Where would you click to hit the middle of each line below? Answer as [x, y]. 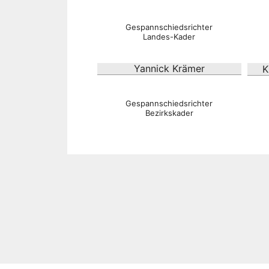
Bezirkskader [169, 113]
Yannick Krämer [169, 69]
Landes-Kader [169, 37]
